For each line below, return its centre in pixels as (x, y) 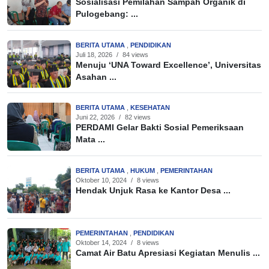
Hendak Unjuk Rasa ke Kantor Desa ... (153, 190)
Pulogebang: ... (107, 14)
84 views (135, 54)
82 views (138, 117)
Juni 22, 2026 (95, 117)
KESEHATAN (150, 108)
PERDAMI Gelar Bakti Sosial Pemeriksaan (160, 128)
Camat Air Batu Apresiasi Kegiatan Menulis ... (168, 253)
